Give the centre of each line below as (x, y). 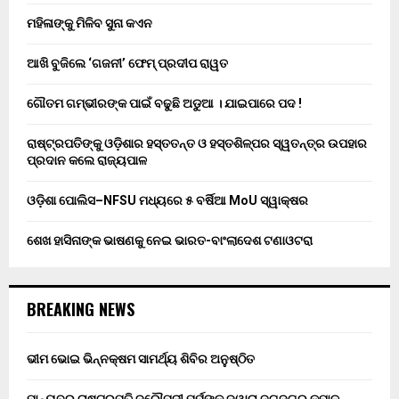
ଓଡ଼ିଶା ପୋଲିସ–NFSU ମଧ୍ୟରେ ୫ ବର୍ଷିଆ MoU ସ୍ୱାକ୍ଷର (167, 201)
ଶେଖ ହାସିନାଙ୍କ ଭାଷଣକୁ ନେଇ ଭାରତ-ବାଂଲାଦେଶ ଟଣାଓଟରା (170, 241)
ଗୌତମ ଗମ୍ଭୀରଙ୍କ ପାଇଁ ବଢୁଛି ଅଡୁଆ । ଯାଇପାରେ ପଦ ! (164, 104)
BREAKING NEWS (81, 309)
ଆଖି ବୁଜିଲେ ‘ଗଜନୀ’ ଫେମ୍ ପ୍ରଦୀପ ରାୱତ (127, 64)
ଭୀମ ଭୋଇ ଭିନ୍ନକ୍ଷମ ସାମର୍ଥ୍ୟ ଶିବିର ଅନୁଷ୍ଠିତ (141, 359)
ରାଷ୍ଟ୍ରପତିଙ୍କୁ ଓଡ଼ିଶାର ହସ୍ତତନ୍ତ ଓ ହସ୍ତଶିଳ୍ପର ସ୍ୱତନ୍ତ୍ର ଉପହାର (197, 144)
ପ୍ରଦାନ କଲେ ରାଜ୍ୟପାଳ (87, 161)
